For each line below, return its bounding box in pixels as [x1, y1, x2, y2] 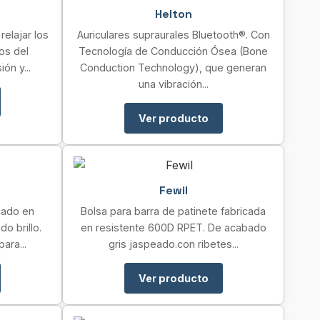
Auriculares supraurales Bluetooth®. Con [76, 29, 270, 41]
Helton [154, 6, 192, 21]
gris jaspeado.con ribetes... [108, 238, 239, 250]
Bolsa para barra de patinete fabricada [81, 205, 266, 217]
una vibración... [138, 78, 209, 90]
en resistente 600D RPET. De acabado [80, 221, 266, 234]
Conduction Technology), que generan [80, 61, 266, 74]
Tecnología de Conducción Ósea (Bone [79, 45, 268, 57]
